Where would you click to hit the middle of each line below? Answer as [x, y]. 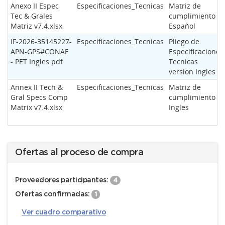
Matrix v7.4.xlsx [36, 107]
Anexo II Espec [35, 6]
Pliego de [184, 41]
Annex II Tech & [37, 87]
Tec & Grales [32, 16]
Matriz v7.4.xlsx [36, 26]
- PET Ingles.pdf [37, 62]
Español [182, 26]
